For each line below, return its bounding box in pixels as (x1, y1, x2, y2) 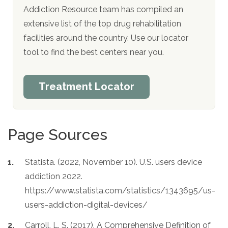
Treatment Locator (39, 80, 134, 93)
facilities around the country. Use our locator (23, 33, 188, 43)
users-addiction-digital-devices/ (25, 199, 148, 210)
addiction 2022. (25, 171, 82, 181)
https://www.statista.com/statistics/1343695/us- (25, 185, 215, 195)
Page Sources (8, 125, 107, 144)
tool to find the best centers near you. (23, 47, 164, 57)
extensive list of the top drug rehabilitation (23, 18, 181, 28)
